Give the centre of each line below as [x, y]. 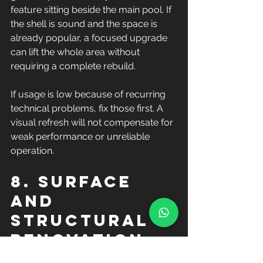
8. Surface [75, 181]
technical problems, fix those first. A [88, 108]
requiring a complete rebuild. [73, 66]
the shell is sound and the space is [85, 24]
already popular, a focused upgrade [90, 38]
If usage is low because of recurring [89, 94]
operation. [32, 151]
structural [83, 220]
